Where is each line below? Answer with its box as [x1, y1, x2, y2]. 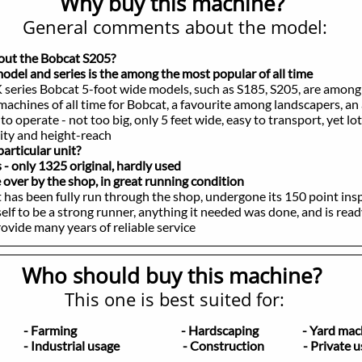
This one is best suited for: [64, 287, 284, 311]
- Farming [23, 322, 120, 338]
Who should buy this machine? [21, 261, 322, 290]
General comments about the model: [23, 15, 327, 39]
